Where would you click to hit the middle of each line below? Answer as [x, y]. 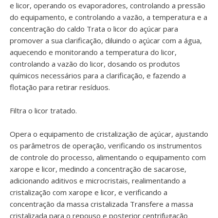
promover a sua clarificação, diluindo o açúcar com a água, [106, 40]
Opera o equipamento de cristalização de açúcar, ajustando [109, 134]
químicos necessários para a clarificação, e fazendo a [98, 75]
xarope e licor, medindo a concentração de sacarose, [98, 169]
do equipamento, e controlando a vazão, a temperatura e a [109, 17]
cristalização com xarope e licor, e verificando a [89, 192]
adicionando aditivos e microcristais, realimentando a [98, 181]
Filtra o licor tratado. [43, 110]
